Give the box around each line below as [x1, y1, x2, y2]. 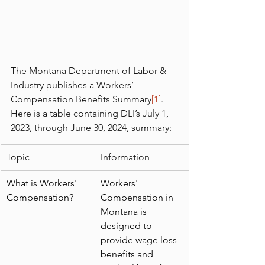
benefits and [101, 248, 156, 260]
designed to [101, 220, 154, 232]
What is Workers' [7, 177, 79, 189]
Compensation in [101, 192, 176, 203]
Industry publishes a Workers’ [11, 79, 136, 91]
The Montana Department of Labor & [11, 65, 169, 77]
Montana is [101, 206, 149, 218]
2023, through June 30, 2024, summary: [11, 122, 172, 134]
